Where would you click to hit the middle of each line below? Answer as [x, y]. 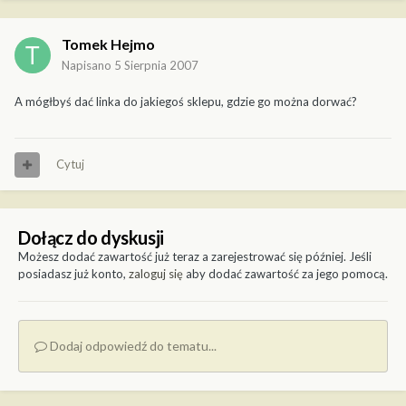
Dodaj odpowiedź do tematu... [132, 346]
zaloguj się [156, 274]
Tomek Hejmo [108, 44]
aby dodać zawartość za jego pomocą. [285, 274]
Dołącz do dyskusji [91, 238]
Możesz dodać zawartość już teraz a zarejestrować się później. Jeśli [195, 257]
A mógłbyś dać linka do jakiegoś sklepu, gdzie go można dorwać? [186, 102]
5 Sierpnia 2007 [156, 66]
